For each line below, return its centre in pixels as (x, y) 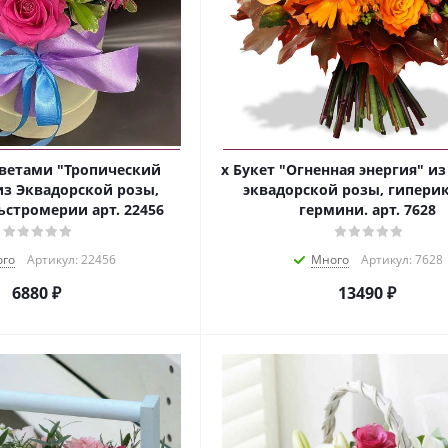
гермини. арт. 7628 (367, 210)
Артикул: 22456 (71, 260)
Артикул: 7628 (402, 260)
